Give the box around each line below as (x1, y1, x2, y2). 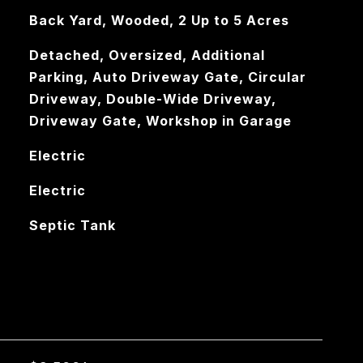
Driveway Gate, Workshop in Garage (28, 113, 292, 129)
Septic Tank (28, 217, 116, 233)
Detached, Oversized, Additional (28, 47, 265, 63)
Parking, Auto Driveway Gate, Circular (28, 69, 306, 85)
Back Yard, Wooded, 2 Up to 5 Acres (28, 12, 289, 28)
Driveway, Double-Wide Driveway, (28, 91, 276, 107)
